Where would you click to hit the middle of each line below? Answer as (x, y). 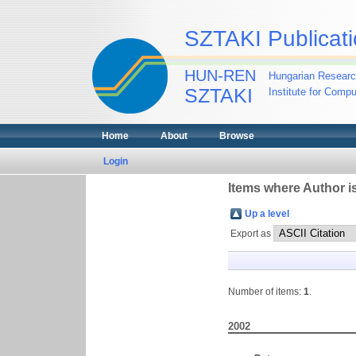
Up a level (267, 214)
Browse (236, 136)
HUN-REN (220, 75)
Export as (252, 234)
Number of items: (266, 292)
